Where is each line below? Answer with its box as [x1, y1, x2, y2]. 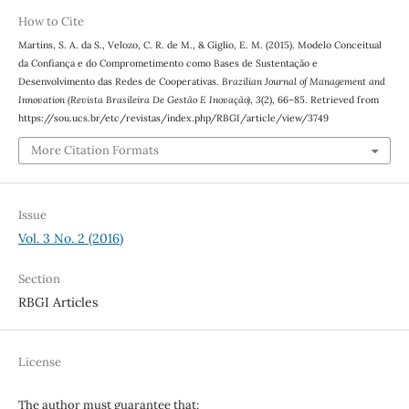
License [17, 353, 61, 370]
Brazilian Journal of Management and [221, 75, 385, 89]
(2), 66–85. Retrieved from [260, 93, 379, 107]
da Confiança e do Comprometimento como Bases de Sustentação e [17, 57, 318, 70]
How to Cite [17, 14, 84, 30]
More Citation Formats [30, 142, 159, 158]
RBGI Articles [17, 293, 98, 310]
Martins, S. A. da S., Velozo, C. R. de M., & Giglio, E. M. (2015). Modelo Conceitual [17, 38, 382, 52]
